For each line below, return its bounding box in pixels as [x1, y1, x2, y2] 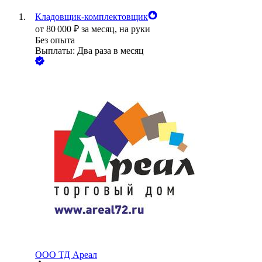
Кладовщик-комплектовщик [35, 12, 148, 22]
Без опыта [35, 35, 75, 46]
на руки [119, 24, 150, 35]
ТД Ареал [58, 250, 97, 260]
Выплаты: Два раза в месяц [35, 46, 144, 56]
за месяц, [81, 24, 119, 35]
